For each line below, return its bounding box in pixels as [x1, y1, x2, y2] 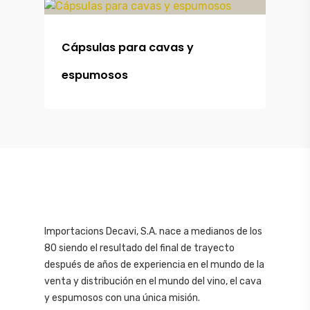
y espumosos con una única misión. [44, 292, 200, 304]
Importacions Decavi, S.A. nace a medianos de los [44, 226, 262, 237]
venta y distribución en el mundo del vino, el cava [44, 275, 262, 287]
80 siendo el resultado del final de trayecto [44, 242, 235, 254]
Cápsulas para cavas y [62, 39, 194, 56]
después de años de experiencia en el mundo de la [44, 259, 264, 271]
